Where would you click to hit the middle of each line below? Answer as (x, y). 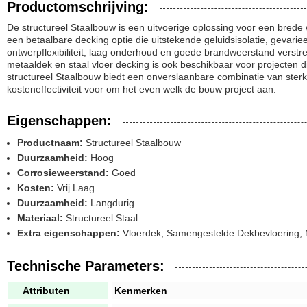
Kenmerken (141, 291)
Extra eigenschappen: (69, 233)
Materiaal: (40, 218)
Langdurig (111, 203)
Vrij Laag (74, 188)
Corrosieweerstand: (63, 173)
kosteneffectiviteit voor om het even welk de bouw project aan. (142, 89)
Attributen (46, 291)
